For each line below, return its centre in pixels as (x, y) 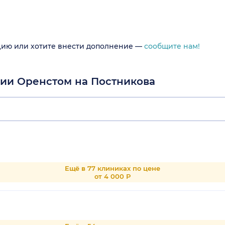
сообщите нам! (172, 46)
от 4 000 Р (113, 177)
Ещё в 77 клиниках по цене (113, 168)
